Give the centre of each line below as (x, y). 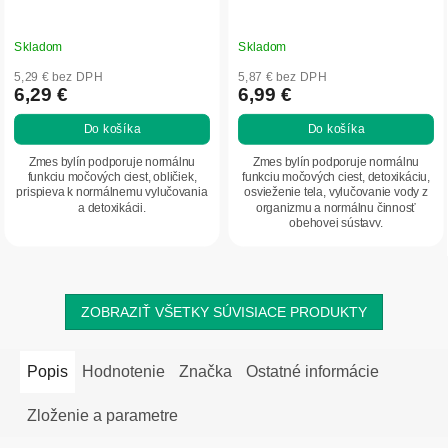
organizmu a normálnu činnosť (336, 208)
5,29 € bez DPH (58, 76)
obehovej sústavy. (336, 223)
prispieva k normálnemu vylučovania (112, 192)
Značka (205, 371)
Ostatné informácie (312, 371)
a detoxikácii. (112, 208)
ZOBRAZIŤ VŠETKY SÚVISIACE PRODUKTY (224, 311)
